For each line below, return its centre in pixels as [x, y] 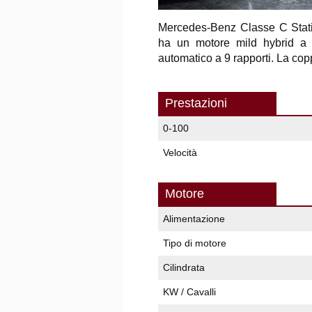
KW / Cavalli [189, 292]
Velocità [180, 153]
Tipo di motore [195, 243]
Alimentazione [194, 219]
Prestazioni [196, 103]
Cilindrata [184, 267]
